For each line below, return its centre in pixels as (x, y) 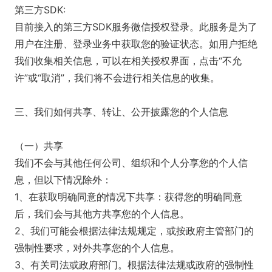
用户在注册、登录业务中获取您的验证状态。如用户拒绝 (136, 44)
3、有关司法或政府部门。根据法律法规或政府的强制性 (134, 265)
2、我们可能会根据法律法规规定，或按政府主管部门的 (134, 231)
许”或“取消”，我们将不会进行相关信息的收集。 (117, 78)
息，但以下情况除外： (63, 180)
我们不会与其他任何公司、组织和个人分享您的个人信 (131, 163)
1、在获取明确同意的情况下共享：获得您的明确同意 (128, 197)
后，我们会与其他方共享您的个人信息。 (102, 214)
